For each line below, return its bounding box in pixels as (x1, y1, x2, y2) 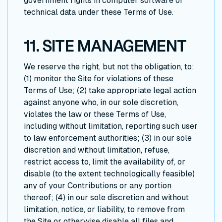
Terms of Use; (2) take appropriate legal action (24, 86, 196, 96)
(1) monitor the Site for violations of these (24, 74, 173, 84)
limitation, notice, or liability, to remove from (24, 205, 185, 215)
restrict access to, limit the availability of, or (24, 157, 185, 167)
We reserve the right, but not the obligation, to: (24, 62, 194, 72)
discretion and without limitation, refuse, (24, 145, 169, 155)
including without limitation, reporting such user (24, 121, 198, 131)
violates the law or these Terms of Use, (24, 110, 166, 119)
